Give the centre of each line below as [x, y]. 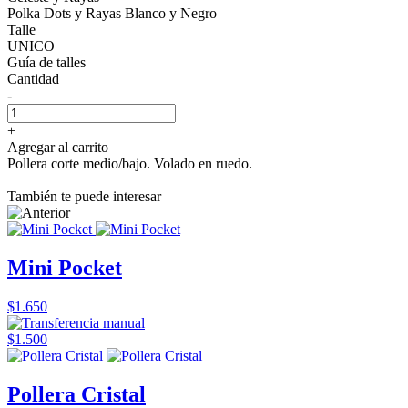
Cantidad [33, 78]
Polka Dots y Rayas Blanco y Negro [112, 13]
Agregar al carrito [58, 147]
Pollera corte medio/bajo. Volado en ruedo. [130, 163]
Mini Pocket [65, 267]
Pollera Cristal [76, 394]
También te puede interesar [84, 196]
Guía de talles [46, 62]
